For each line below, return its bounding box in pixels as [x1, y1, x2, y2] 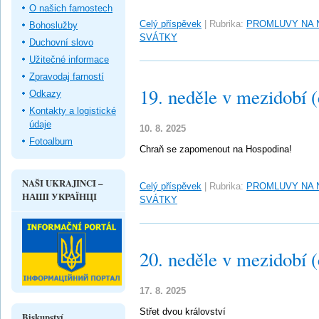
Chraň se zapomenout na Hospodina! [140, 144, 292, 155]
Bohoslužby [29, 19, 78, 31]
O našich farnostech [29, 2, 113, 14]
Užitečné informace [29, 53, 109, 65]
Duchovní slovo [29, 36, 93, 48]
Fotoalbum [29, 135, 73, 147]
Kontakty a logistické [29, 105, 116, 116]
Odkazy [29, 88, 61, 99]
